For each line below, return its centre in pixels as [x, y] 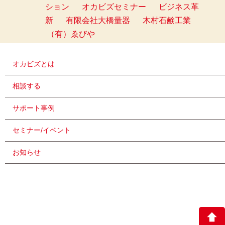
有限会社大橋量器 [98, 21]
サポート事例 [34, 108]
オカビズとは [34, 64]
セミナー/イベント [42, 130]
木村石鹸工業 [167, 21]
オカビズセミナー [114, 7]
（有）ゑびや [71, 34]
